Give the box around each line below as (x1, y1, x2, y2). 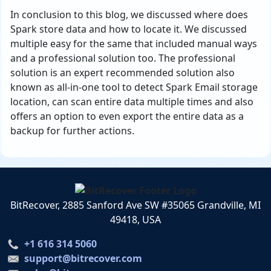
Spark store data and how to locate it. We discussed (10, 22, 247, 36)
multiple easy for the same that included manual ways (10, 37, 257, 50)
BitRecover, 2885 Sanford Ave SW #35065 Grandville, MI (10, 198, 261, 212)
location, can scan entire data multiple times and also (10, 95, 253, 108)
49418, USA (110, 212, 161, 226)
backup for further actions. (10, 124, 134, 137)
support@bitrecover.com (24, 251, 142, 265)
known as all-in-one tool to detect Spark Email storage (10, 80, 258, 94)
